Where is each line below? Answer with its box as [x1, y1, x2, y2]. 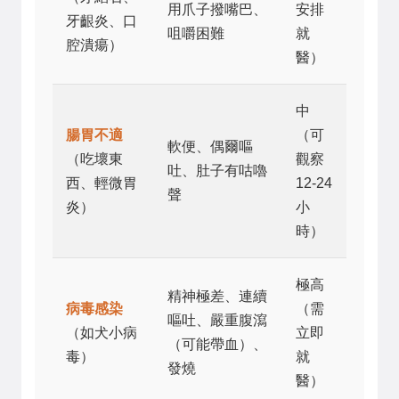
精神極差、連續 [167, 288, 267, 304]
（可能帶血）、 [167, 336, 267, 352]
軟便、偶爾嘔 [167, 138, 253, 154]
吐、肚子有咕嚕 [167, 162, 267, 178]
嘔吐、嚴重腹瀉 [167, 312, 267, 328]
